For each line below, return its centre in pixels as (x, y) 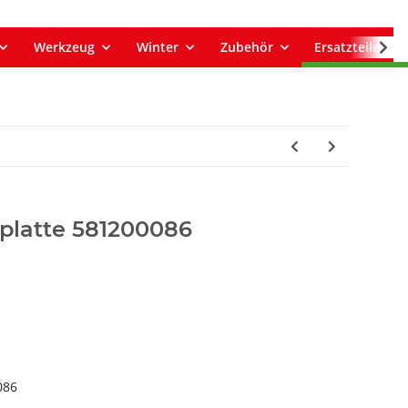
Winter (157, 47)
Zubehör (246, 47)
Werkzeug (64, 47)
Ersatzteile (347, 47)
